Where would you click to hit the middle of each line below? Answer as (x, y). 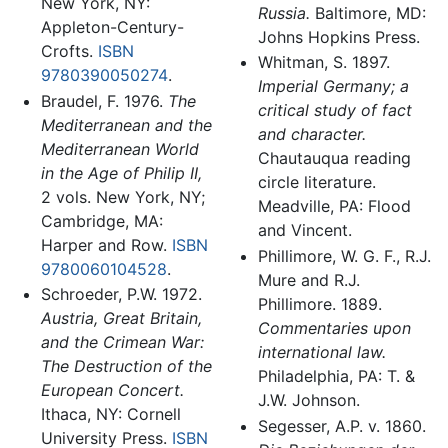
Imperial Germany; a (333, 86)
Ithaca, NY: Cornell (110, 414)
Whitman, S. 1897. (323, 62)
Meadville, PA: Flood (334, 206)
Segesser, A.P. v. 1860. (341, 425)
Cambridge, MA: (101, 220)
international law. (321, 351)
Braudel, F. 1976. (104, 100)
